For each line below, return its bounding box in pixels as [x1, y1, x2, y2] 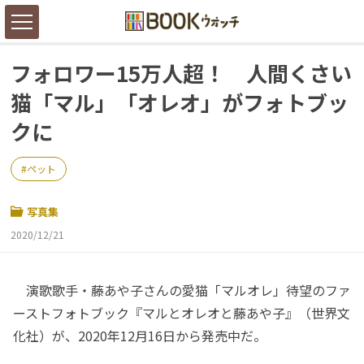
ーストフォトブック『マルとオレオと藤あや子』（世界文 [13, 302, 350, 323]
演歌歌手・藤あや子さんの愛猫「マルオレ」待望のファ [13, 279, 351, 300]
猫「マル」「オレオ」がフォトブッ [11, 87, 349, 117]
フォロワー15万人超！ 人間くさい [11, 58, 352, 88]
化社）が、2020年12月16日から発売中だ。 [13, 325, 266, 345]
